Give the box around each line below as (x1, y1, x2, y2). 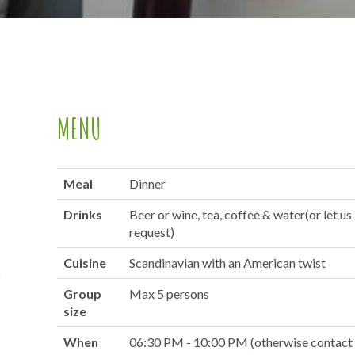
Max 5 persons (129, 286, 210, 301)
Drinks (63, 207, 103, 222)
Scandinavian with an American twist (129, 255, 326, 270)
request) (129, 224, 175, 239)
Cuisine (63, 255, 107, 270)
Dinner (129, 176, 166, 191)
